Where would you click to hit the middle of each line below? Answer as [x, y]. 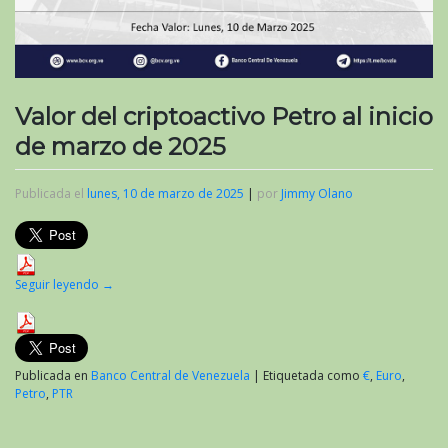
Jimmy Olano [317, 194]
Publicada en [53, 376]
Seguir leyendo [58, 285]
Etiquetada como [313, 376]
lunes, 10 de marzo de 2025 [165, 194]
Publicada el [51, 194]
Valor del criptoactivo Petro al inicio [224, 116]
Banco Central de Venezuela [170, 376]
